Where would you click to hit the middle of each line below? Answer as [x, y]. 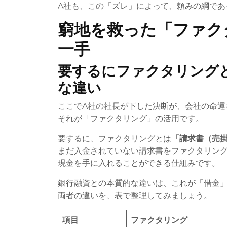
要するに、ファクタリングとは [115, 138]
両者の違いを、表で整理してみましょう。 [135, 195]
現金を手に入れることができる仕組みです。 [139, 163]
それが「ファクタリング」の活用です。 [131, 118]
